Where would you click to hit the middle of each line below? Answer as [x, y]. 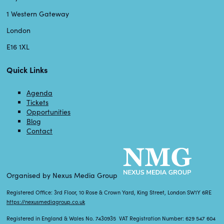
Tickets [37, 102]
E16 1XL [18, 46]
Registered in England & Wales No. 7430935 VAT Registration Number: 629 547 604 [111, 218]
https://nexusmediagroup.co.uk [46, 202]
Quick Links [27, 69]
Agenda [39, 92]
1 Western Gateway [38, 13]
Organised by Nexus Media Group [63, 175]
